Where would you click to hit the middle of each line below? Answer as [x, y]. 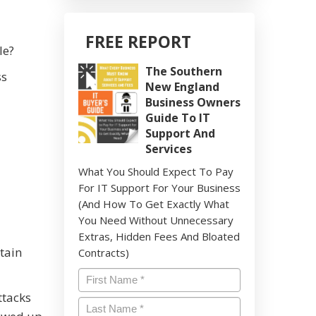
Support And [180, 134]
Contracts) [104, 253]
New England [182, 87]
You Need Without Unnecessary [156, 220]
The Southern [184, 72]
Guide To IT [178, 118]
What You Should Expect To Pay [156, 172]
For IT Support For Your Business [159, 188]
